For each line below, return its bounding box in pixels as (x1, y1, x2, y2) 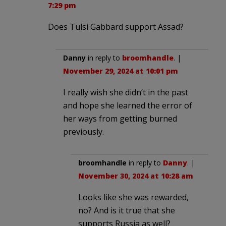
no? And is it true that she (78, 204, 175, 216)
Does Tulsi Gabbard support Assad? (48, 21, 184, 32)
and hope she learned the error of (63, 99, 192, 111)
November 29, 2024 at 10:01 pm (63, 66, 178, 76)
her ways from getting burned (63, 112, 177, 124)
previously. (63, 126, 104, 137)
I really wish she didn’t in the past (63, 86, 188, 98)
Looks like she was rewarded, (78, 191, 189, 203)
